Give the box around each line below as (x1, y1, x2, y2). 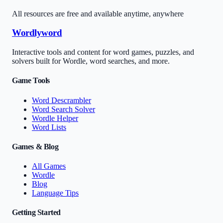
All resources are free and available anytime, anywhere (12, 9, 184, 18)
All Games (32, 162, 66, 171)
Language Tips (32, 189, 79, 198)
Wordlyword (12, 27, 62, 38)
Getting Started (12, 208, 61, 217)
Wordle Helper (32, 113, 78, 122)
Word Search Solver (32, 105, 95, 113)
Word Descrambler (32, 96, 91, 105)
